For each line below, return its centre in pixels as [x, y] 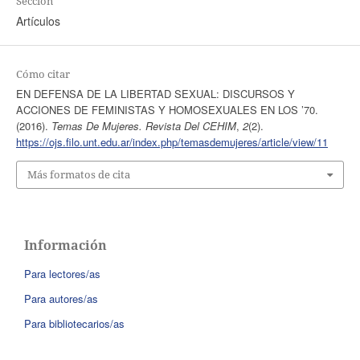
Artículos [38, 21]
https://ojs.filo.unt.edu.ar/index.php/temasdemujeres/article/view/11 [172, 142]
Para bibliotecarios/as [74, 323]
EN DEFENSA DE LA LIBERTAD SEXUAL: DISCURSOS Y [155, 94]
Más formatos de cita [78, 175]
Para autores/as [61, 298]
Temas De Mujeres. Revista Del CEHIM [143, 126]
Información [65, 245]
